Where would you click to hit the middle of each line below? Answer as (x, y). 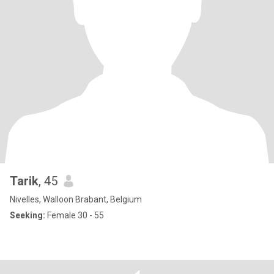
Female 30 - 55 (75, 215)
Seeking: (28, 215)
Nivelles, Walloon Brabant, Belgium (76, 199)
